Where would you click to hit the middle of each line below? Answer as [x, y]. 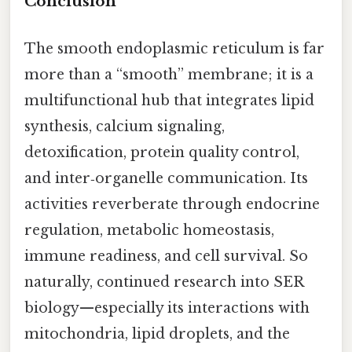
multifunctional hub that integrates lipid [169, 100]
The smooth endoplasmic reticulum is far [174, 48]
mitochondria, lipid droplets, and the [157, 334]
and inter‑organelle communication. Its [166, 178]
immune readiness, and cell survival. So [166, 256]
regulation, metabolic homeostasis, [149, 230]
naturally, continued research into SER [164, 282]
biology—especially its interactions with [167, 308]
